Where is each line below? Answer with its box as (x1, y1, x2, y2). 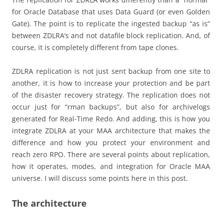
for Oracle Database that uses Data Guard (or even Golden (12, 7, 210, 17)
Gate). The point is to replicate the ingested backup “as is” (12, 19, 210, 29)
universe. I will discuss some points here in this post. (12, 173, 188, 183)
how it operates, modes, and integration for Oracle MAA (12, 162, 210, 171)
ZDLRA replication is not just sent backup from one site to (12, 66, 210, 76)
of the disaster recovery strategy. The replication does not (12, 90, 210, 100)
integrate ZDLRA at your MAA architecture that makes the (12, 126, 210, 136)
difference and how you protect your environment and (12, 138, 210, 148)
